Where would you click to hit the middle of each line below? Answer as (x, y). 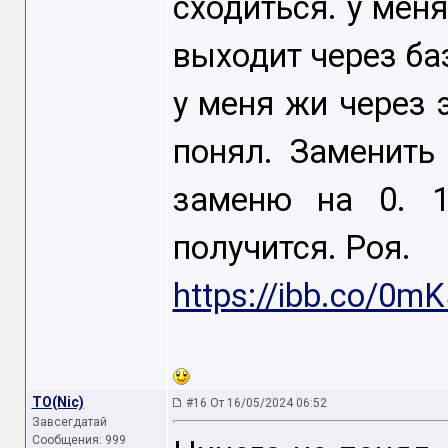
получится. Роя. (291, 248)
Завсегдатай (69, 422)
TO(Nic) (57, 402)
